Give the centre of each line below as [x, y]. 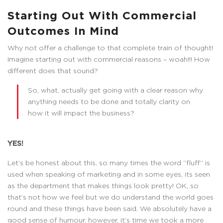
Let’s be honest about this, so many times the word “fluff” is [109, 163]
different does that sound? [53, 71]
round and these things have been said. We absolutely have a [110, 209]
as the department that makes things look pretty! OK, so [103, 186]
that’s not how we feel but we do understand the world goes [111, 197]
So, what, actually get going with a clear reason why [116, 90]
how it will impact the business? [81, 113]
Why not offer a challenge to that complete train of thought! [110, 48]
